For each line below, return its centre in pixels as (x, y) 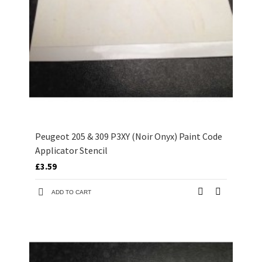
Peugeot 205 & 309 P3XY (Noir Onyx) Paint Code (129, 137)
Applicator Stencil (71, 151)
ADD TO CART (71, 192)
